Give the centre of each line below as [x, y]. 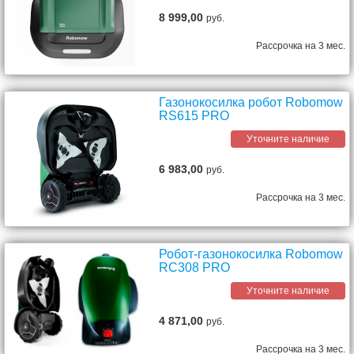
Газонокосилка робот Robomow [251, 103]
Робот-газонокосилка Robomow [251, 254]
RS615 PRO [194, 116]
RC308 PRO [195, 268]
